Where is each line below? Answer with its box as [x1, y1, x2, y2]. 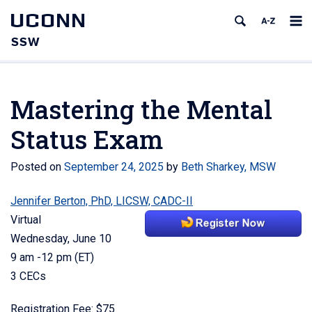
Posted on [10, 160, 64, 173]
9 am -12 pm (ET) [10, 251, 94, 264]
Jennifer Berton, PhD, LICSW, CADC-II [10, 194, 193, 208]
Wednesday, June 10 [10, 232, 111, 245]
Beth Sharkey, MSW [181, 160, 276, 173]
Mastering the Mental [10, 93, 272, 126]
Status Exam [10, 123, 163, 156]
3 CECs [10, 270, 46, 283]
